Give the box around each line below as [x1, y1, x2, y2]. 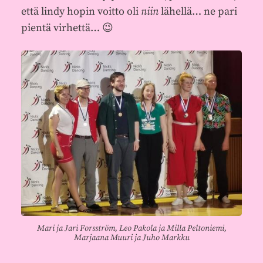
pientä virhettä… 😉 [21, 21, 113, 35]
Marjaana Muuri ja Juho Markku [73, 232, 190, 243]
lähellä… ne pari [158, 5, 237, 19]
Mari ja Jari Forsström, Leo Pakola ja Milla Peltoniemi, [36, 222, 227, 234]
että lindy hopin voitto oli [21, 5, 141, 19]
